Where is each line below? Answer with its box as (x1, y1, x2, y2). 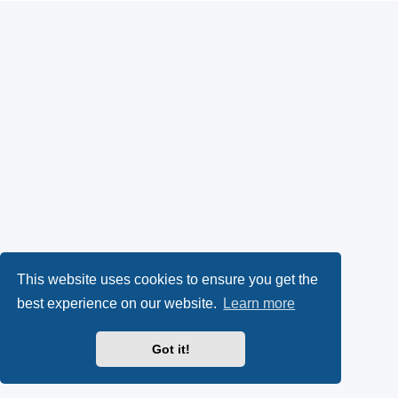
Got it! (151, 342, 190, 357)
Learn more (223, 296, 296, 312)
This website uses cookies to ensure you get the (17, 271, 319, 287)
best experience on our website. (17, 296, 221, 312)
